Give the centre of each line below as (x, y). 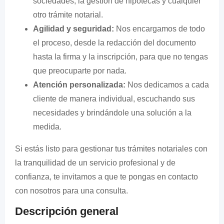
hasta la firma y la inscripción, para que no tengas (120, 57)
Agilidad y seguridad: (73, 29)
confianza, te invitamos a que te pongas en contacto (106, 177)
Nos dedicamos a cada (167, 85)
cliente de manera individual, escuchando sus (114, 99)
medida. (47, 127)
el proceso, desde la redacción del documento (114, 43)
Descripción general (67, 211)
